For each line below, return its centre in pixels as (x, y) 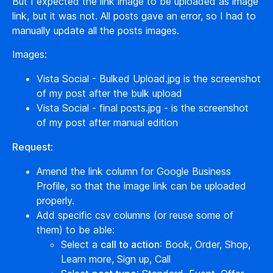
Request (31, 147)
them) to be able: (76, 230)
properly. (55, 200)
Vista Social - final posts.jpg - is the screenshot (143, 108)
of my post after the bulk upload (109, 93)
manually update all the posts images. (96, 30)
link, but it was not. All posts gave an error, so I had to (134, 16)
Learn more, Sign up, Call (116, 259)
